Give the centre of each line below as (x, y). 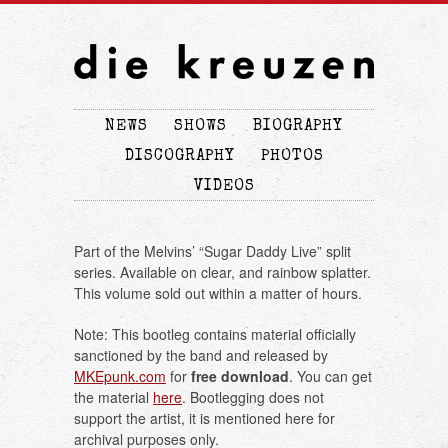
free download (240, 376)
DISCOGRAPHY (179, 157)
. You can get (330, 376)
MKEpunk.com (120, 376)
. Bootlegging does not (253, 397)
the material (113, 397)
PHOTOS (292, 157)
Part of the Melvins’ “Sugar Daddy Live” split (212, 251)
